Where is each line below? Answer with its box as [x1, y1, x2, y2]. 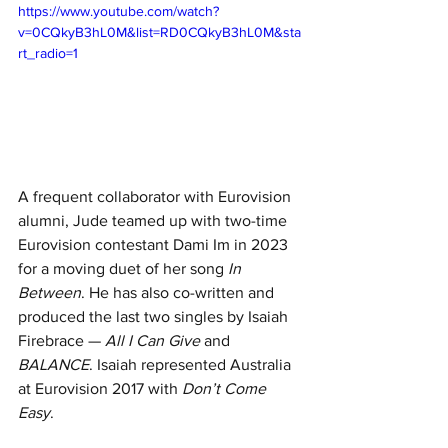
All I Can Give [105, 331, 200, 349]
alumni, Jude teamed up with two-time [18, 211, 291, 229]
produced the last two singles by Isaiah [18, 307, 292, 325]
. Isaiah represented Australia [89, 355, 295, 373]
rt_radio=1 [18, 44, 78, 61]
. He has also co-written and [81, 283, 278, 301]
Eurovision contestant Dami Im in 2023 [18, 235, 292, 253]
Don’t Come [182, 379, 270, 397]
